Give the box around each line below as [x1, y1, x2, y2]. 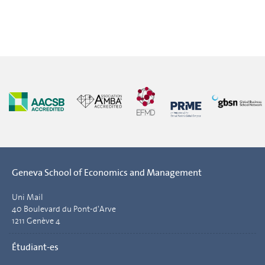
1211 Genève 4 [12, 215, 60, 227]
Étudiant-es [12, 240, 59, 253]
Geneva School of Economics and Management [12, 166, 202, 179]
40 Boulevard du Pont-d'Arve [12, 203, 116, 215]
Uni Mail [12, 192, 43, 203]
